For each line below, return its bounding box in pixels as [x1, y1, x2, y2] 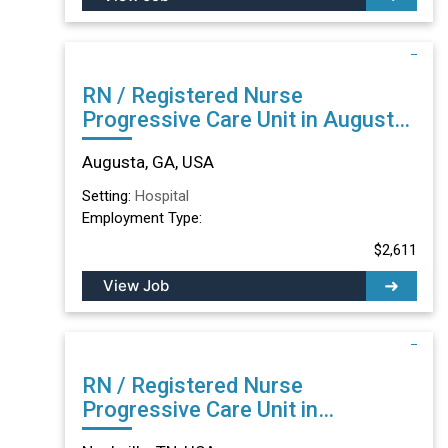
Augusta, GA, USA [81, 151, 214, 172]
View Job [102, 275, 169, 295]
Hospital [134, 186, 189, 205]
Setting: [81, 186, 135, 205]
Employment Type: [81, 208, 202, 227]
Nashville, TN [81, 420, 212, 446]
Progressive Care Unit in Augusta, [81, 106, 411, 132]
